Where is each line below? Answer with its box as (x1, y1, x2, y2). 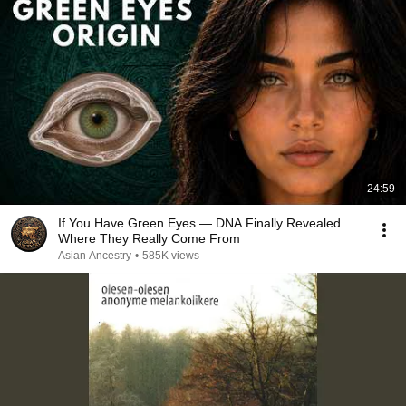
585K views (142, 249, 199, 262)
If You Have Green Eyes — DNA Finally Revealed (58, 216, 341, 230)
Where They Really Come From (58, 231, 240, 246)
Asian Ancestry (58, 249, 131, 262)
